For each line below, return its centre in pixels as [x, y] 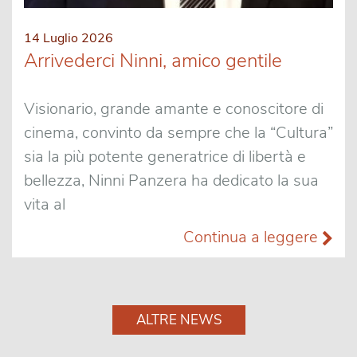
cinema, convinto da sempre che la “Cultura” [178, 133]
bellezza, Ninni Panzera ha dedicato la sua [171, 180]
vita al [45, 204]
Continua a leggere [253, 237]
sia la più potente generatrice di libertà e [165, 157]
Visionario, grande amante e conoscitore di [174, 109]
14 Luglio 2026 [69, 38]
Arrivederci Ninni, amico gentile [153, 61]
